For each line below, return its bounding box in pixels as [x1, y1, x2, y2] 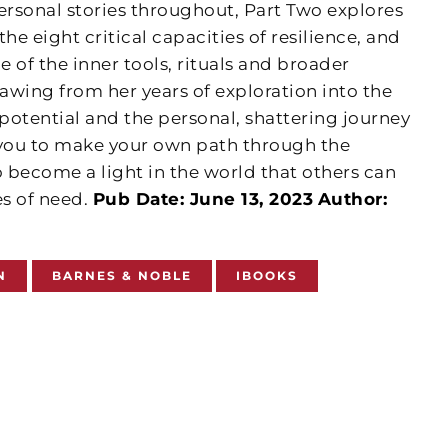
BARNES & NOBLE [51, 268, 192, 283]
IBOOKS [236, 268, 299, 283]
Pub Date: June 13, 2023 [92, 189, 314, 209]
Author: [317, 189, 388, 209]
